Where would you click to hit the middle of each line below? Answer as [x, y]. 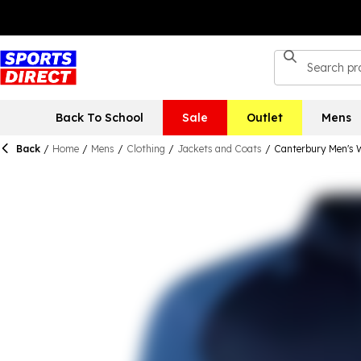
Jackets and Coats [220, 149]
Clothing [146, 149]
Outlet [264, 118]
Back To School [99, 118]
